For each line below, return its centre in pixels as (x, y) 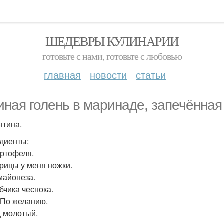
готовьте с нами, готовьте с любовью (112, 56)
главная (62, 75)
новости (108, 75)
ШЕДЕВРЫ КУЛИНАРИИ (112, 41)
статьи (151, 75)
